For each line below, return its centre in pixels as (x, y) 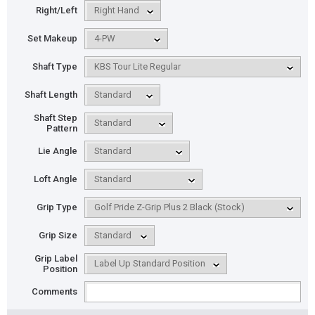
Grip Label (56, 258)
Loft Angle (56, 179)
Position (60, 269)
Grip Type (57, 207)
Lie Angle (58, 151)
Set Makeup (52, 39)
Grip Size (58, 236)
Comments (54, 292)
